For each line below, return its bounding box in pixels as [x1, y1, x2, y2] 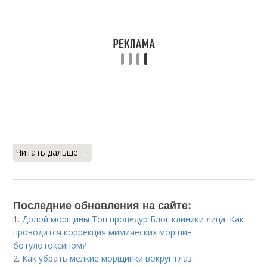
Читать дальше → [16, 147, 89, 158]
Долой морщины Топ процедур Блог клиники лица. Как [22, 213, 244, 225]
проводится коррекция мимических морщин [13, 226, 193, 238]
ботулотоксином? [13, 240, 86, 251]
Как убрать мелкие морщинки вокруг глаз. [22, 253, 194, 264]
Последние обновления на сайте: [13, 197, 192, 213]
